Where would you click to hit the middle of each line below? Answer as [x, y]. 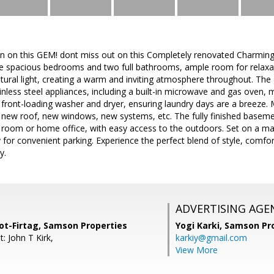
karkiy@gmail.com [211, 238]
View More [197, 250]
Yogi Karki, [200, 225]
